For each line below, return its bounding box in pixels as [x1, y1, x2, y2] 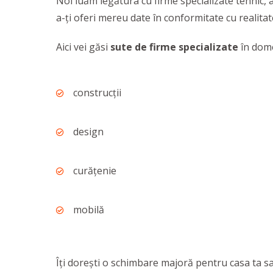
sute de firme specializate [110, 40, 238, 54]
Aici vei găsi [56, 40, 110, 54]
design [73, 125, 104, 138]
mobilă [73, 203, 104, 216]
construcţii [73, 86, 121, 99]
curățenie [73, 164, 116, 177]
